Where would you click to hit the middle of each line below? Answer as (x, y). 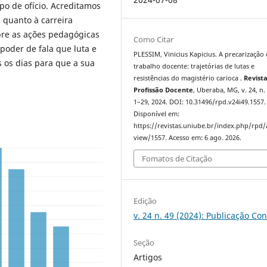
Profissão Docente (164, 90)
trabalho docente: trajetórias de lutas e (194, 66)
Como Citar (154, 39)
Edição (145, 201)
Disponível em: (157, 114)
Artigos (148, 257)
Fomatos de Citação (177, 159)
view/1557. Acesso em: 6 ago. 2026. (188, 137)
